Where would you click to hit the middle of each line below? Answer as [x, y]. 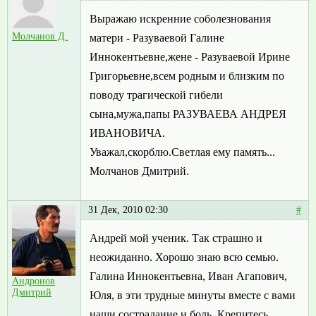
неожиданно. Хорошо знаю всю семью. [184, 257]
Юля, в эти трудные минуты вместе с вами [193, 296]
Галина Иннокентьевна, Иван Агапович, [188, 276]
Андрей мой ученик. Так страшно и [176, 238]
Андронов [34, 281]
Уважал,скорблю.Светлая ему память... [182, 152]
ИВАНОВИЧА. [127, 133]
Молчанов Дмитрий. [139, 171]
